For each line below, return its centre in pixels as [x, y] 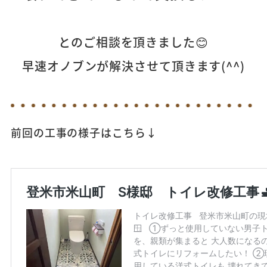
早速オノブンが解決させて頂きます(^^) [133, 66]
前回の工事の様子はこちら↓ [84, 132]
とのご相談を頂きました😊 [133, 42]
